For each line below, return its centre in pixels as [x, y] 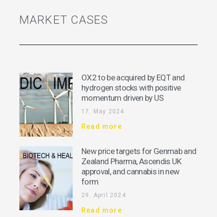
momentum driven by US [123, 98]
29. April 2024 [104, 195]
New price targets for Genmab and [139, 151]
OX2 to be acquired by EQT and [133, 78]
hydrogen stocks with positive [131, 88]
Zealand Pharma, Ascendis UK [132, 162]
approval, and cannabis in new [131, 172]
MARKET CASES [64, 20]
